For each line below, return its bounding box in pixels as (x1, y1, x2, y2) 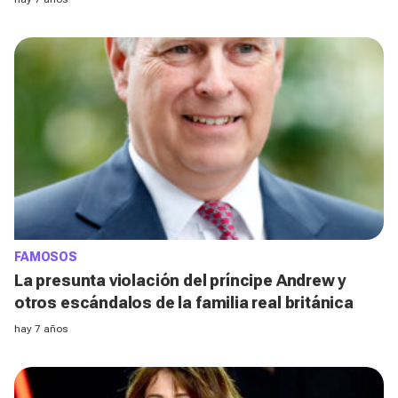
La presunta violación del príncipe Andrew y (14, 271, 347, 291)
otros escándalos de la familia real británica (14, 293, 354, 313)
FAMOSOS (14, 250, 78, 265)
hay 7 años (14, 322, 68, 336)
